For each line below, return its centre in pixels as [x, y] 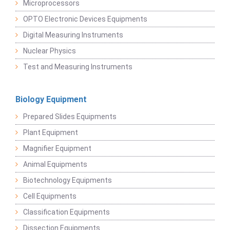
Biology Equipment [51, 100]
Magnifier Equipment [57, 149]
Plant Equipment [51, 133]
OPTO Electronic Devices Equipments [85, 19]
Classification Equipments [66, 212]
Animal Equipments [55, 165]
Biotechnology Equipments [68, 180]
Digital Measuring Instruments [73, 35]
